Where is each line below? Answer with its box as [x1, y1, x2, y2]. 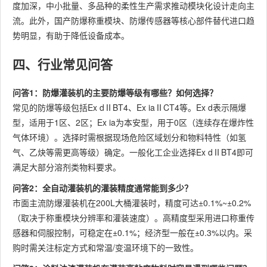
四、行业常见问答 [13, 55, 113, 73]
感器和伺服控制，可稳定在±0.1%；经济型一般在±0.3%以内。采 [13, 226, 252, 238]
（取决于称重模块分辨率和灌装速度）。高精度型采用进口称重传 [13, 212, 254, 223]
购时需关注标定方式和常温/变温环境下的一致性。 [13, 241, 198, 253]
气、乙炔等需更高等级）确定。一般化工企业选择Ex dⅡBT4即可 [13, 146, 253, 158]
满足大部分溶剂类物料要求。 [13, 161, 121, 173]
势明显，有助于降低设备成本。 [13, 29, 129, 41]
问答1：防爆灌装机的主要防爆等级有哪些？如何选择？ [13, 86, 218, 98]
